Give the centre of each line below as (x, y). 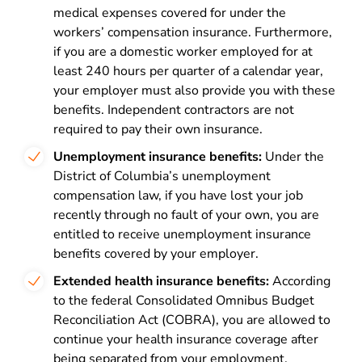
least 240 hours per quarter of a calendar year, (188, 71)
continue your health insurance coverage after (186, 339)
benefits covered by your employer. (156, 254)
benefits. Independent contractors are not (174, 110)
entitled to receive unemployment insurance (182, 234)
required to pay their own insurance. (158, 129)
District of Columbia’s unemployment (162, 176)
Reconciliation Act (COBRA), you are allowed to (192, 320)
